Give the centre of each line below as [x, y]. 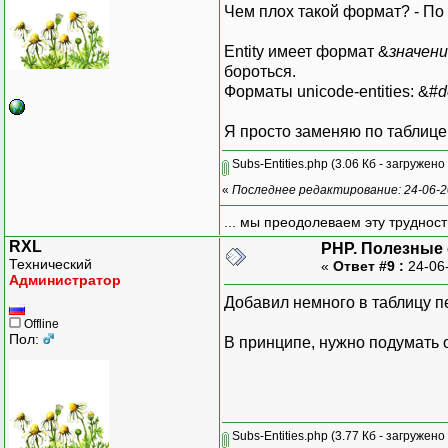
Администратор [65, 279]
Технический [50, 263]
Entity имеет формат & [306, 51]
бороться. [260, 71]
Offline [40, 323]
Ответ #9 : [368, 265]
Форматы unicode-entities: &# [331, 91]
